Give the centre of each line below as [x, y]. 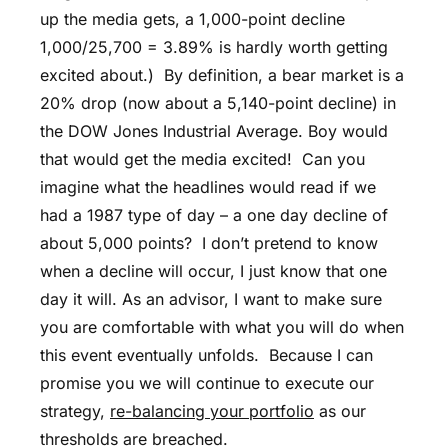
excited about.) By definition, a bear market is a [222, 74]
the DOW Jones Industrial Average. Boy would [214, 130]
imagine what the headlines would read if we [208, 186]
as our [340, 410]
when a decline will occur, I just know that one [213, 270]
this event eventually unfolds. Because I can [206, 354]
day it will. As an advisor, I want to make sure [211, 298]
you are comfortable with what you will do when [222, 326]
